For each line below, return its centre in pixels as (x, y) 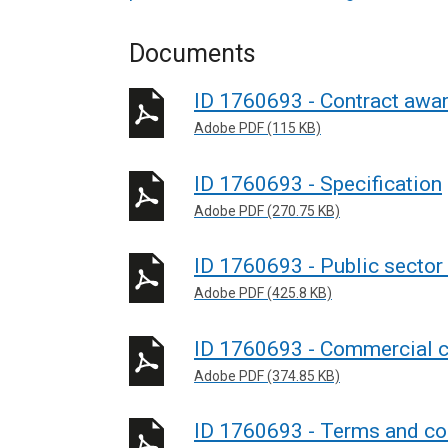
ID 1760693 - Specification (318, 183)
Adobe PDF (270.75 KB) (267, 210)
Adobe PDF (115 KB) (257, 128)
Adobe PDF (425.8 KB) (263, 293)
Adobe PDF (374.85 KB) (267, 375)
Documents (192, 53)
